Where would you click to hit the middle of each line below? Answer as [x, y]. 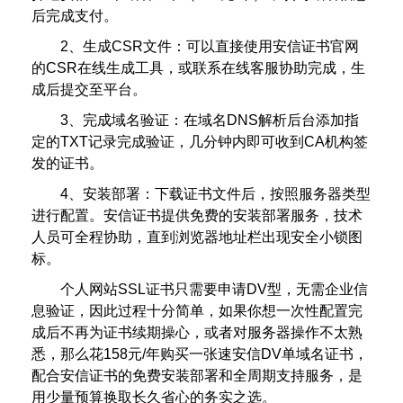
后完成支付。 [75, 16]
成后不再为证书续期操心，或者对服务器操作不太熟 [197, 333]
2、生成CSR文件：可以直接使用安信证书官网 [210, 47]
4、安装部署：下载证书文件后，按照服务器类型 [215, 194]
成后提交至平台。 [89, 90]
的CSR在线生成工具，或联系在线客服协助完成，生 [198, 68]
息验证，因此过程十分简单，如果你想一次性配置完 [197, 311]
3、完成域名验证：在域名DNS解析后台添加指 [210, 121]
